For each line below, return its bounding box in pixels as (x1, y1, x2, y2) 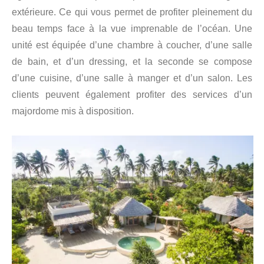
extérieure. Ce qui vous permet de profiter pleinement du (12, 6, 252, 17)
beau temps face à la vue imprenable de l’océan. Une (12, 23, 252, 34)
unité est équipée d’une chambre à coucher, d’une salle (12, 39, 252, 50)
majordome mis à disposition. (12, 105, 134, 116)
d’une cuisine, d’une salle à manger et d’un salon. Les (12, 72, 252, 83)
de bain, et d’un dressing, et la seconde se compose (12, 56, 252, 67)
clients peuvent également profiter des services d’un (12, 89, 252, 100)
